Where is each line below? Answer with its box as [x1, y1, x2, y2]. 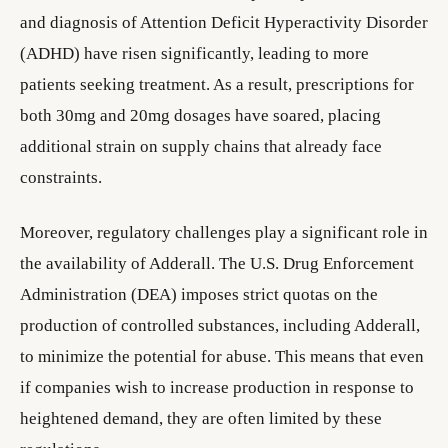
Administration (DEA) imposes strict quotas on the [20, 285, 378, 304]
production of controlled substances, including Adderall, [20, 316, 420, 335]
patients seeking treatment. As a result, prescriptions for [20, 75, 414, 94]
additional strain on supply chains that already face [20, 137, 382, 156]
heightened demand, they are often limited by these [20, 409, 382, 428]
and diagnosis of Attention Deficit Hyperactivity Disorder [20, 13, 428, 32]
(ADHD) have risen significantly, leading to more [20, 44, 369, 63]
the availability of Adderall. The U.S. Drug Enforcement [20, 254, 414, 273]
